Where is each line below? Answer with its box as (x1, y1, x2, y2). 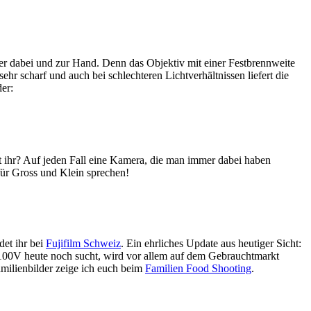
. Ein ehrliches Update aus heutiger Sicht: (121, 237, 301, 249)
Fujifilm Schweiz (46, 237, 121, 249)
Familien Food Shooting (145, 262, 251, 274)
